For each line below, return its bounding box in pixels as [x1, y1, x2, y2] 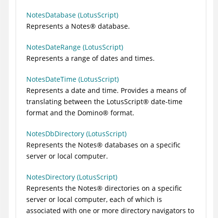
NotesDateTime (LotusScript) [26, 74, 119, 84]
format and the [26, 108, 77, 118]
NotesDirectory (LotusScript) [26, 172, 117, 182]
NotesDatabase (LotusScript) [26, 10, 118, 20]
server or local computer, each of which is [26, 195, 162, 204]
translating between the [26, 97, 107, 107]
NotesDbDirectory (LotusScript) [26, 129, 127, 139]
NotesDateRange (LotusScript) [26, 42, 123, 52]
